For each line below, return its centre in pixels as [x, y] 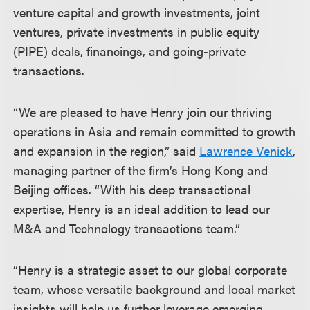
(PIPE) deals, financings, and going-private [130, 51]
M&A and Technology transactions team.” [129, 228]
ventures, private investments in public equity [137, 31]
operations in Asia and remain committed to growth [155, 131]
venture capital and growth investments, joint [137, 12]
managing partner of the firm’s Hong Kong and [141, 170]
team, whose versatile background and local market [155, 289]
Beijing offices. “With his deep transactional [132, 189]
